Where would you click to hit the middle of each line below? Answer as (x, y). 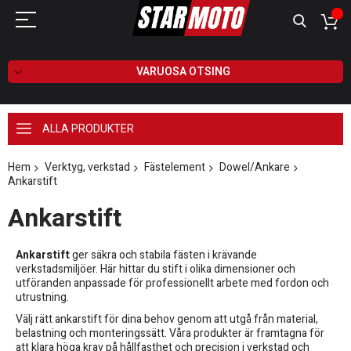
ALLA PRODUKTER (88, 129)
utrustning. (42, 297)
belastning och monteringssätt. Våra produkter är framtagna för (170, 333)
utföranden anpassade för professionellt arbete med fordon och (172, 283)
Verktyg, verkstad (87, 167)
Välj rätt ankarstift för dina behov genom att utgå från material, (167, 319)
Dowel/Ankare (255, 167)
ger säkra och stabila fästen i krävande (163, 255)
